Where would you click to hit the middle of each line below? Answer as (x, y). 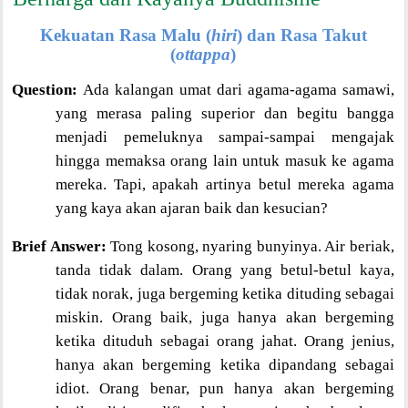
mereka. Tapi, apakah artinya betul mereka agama (225, 184)
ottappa (204, 54)
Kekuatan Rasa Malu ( (125, 35)
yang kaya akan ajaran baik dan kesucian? (192, 208)
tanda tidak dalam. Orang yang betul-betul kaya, (225, 270)
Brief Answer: (59, 246)
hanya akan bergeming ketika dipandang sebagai (225, 364)
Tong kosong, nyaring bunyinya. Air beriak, (250, 246)
